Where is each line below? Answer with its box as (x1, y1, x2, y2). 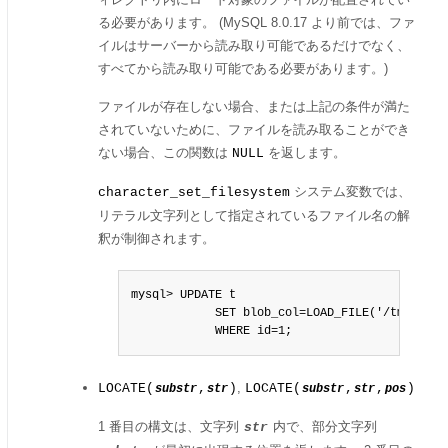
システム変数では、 (290, 184, 411, 199)
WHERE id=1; (131, 324, 292, 338)
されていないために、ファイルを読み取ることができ (98, 122, 410, 137)
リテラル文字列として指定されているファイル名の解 (98, 208, 410, 223)
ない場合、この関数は (98, 145, 232, 160)
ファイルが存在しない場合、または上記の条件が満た (98, 99, 410, 114)
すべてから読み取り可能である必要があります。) (98, 61, 388, 76)
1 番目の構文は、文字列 (98, 419, 243, 434)
